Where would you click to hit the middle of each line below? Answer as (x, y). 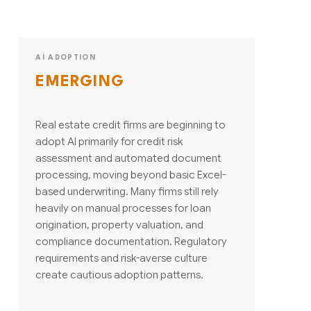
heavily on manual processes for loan (124, 208)
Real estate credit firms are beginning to (131, 124)
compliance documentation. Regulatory (132, 241)
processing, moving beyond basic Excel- (131, 174)
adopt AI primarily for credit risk (109, 141)
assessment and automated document (129, 158)
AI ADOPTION (66, 57)
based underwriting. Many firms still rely (127, 191)
